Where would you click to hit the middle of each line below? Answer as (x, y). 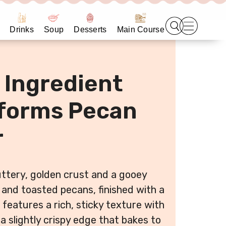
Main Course (140, 30)
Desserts (90, 30)
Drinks (22, 30)
